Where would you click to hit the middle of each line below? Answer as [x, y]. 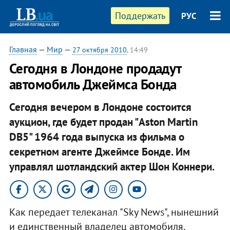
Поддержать [140, 16]
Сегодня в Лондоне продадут [95, 68]
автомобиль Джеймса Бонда [93, 84]
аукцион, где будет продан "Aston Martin [103, 122]
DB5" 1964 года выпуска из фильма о [97, 137]
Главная [23, 49]
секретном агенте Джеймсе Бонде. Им [99, 151]
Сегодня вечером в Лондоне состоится [100, 107]
